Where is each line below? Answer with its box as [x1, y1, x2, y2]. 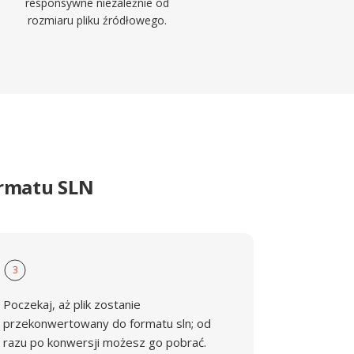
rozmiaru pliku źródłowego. [27, 13, 167, 28]
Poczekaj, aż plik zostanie [3, 296, 141, 312]
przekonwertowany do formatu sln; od [3, 315, 212, 331]
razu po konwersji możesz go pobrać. [3, 334, 207, 350]
